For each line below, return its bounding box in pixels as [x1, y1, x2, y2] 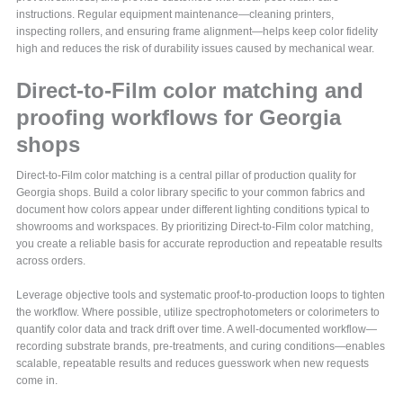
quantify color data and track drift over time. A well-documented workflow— [16, 322, 378, 336]
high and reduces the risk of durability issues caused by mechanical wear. [16, 41, 375, 55]
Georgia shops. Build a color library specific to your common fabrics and [16, 185, 366, 199]
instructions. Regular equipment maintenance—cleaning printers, [16, 7, 335, 21]
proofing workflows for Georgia [16, 104, 342, 130]
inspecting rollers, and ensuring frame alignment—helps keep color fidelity [16, 24, 379, 38]
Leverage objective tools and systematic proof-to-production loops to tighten [16, 288, 386, 301]
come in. [16, 373, 58, 387]
